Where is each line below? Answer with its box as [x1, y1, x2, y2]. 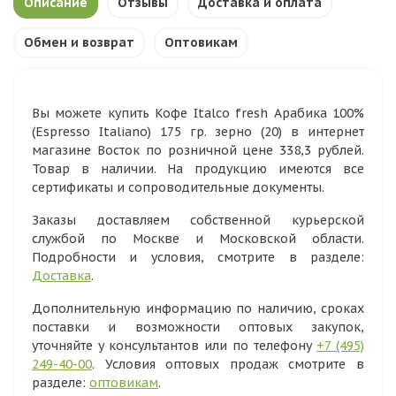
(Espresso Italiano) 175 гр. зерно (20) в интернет [32, 124, 364, 140]
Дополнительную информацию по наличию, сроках [32, 301, 364, 316]
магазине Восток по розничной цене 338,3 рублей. [32, 142, 364, 158]
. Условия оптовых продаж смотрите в [92, 356, 364, 372]
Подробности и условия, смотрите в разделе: [32, 249, 364, 265]
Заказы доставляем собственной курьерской [32, 212, 364, 228]
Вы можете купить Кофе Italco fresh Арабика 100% [32, 105, 364, 121]
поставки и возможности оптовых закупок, [32, 319, 364, 335]
